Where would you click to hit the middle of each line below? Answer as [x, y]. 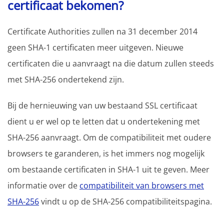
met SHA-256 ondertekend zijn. [66, 79]
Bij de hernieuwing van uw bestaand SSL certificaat [102, 105]
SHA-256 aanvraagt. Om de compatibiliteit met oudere [109, 137]
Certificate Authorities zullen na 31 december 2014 [102, 31]
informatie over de [43, 185]
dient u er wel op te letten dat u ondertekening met [104, 121]
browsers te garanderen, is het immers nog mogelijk [106, 153]
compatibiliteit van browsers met [142, 185]
